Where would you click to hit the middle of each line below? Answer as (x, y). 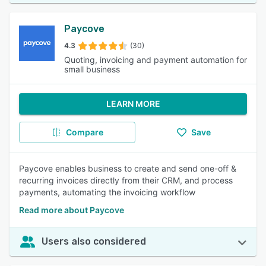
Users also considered (94, 241)
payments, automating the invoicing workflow (107, 192)
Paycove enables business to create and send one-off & (128, 168)
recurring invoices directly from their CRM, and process (126, 180)
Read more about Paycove (72, 210)
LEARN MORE (133, 104)
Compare (84, 132)
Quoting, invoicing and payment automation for (156, 60)
